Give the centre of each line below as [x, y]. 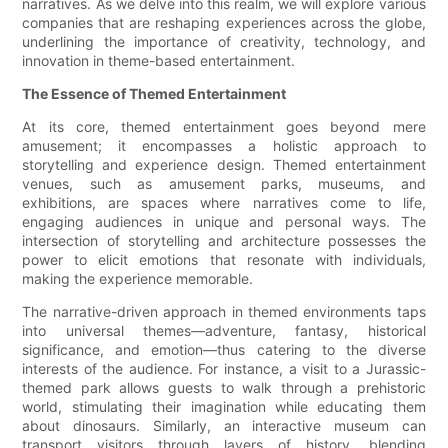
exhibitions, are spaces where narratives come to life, [224, 203]
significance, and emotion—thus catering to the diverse [224, 350]
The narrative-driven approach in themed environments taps [224, 312]
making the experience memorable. [138, 279]
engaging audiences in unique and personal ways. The [224, 222]
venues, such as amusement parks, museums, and [224, 184]
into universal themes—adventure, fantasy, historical [224, 331]
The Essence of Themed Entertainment [154, 94]
